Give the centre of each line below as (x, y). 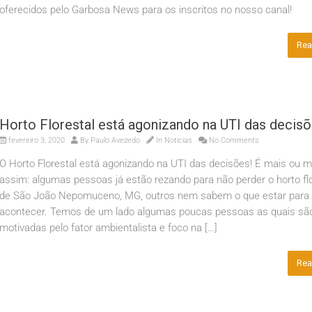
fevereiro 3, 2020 (36, 140)
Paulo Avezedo (115, 140)
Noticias (178, 140)
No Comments (233, 140)
